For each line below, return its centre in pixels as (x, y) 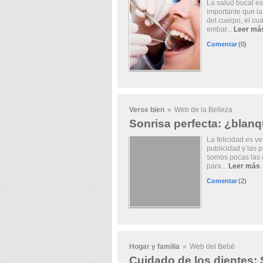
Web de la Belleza (203, 110)
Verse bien (146, 110)
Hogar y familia (154, 247)
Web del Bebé (212, 247)
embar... (220, 29)
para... (217, 166)
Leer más (244, 166)
